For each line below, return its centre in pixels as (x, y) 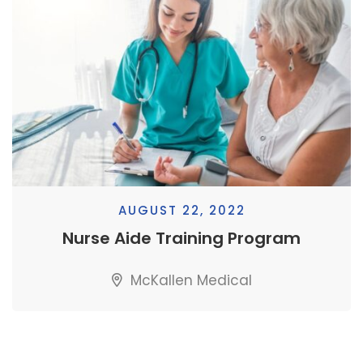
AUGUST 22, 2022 (181, 210)
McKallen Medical (189, 280)
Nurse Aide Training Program (181, 238)
